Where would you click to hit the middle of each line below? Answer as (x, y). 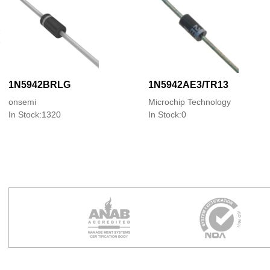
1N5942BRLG (39, 85)
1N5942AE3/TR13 (188, 85)
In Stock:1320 (34, 115)
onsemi (22, 102)
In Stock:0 (167, 115)
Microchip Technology (189, 102)
